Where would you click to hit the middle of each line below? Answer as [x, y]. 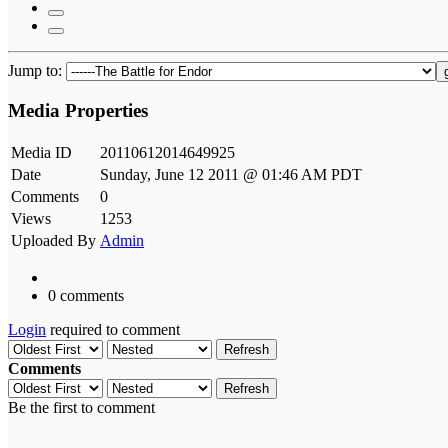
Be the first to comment [81, 408]
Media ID [41, 153]
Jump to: [37, 70]
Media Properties [78, 111]
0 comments [86, 296]
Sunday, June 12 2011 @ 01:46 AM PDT [231, 175]
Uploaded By [53, 241]
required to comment [113, 330]
